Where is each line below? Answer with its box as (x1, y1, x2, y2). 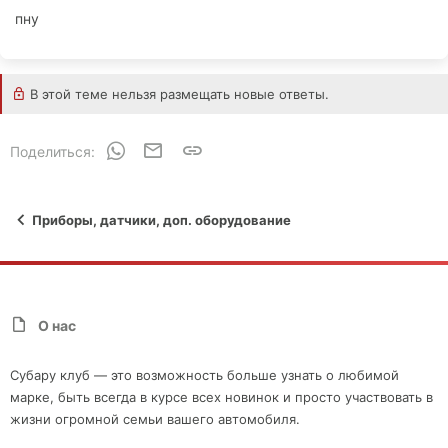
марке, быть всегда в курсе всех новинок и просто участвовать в (10, 389, 433, 406)
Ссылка (202, 139, 256, 157)
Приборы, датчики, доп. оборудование (32, 212, 291, 229)
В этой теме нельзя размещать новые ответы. (26, 85, 329, 102)
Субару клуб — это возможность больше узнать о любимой (10, 367, 399, 384)
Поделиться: (10, 142, 95, 160)
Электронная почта (163, 139, 295, 157)
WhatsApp (125, 139, 194, 157)
